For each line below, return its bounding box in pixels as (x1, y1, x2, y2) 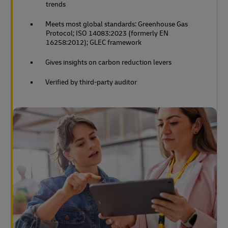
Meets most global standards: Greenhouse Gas (45, 20, 188, 29)
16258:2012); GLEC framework (46, 38, 141, 47)
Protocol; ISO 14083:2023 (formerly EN (46, 29, 168, 38)
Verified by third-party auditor (45, 78, 137, 87)
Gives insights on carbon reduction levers (45, 58, 172, 67)
